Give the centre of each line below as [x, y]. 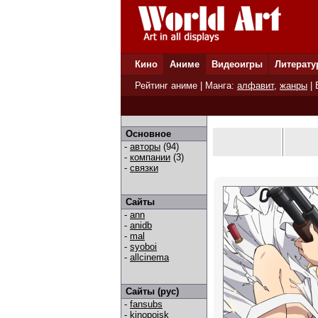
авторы [145, 147]
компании [150, 157]
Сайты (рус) [152, 291]
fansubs [146, 304]
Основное [148, 134]
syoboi [143, 247]
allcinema [149, 257]
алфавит [256, 86]
